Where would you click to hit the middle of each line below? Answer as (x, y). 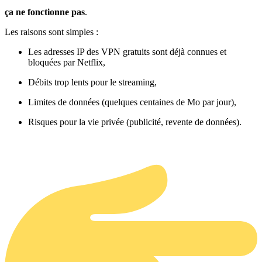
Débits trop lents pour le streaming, (92, 82)
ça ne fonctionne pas (45, 12)
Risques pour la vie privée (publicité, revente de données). (135, 122)
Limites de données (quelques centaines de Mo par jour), (132, 102)
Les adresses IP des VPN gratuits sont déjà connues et (127, 51)
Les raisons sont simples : (51, 32)
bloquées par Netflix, (67, 62)
